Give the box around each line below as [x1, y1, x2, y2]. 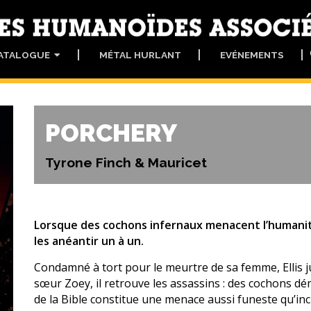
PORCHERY [45, 119, 177, 147]
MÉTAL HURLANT [99, 49, 181, 61]
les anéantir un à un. [34, 233, 144, 249]
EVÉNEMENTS [220, 49, 284, 61]
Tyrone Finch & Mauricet [45, 154, 207, 170]
